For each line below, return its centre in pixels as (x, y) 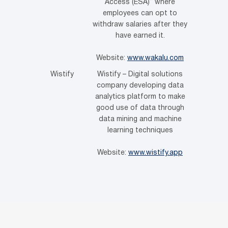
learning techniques (140, 130)
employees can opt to (140, 13)
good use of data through (140, 108)
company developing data (140, 85)
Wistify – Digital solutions (140, 74)
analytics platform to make (140, 97)
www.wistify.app (155, 153)
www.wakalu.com (155, 58)
